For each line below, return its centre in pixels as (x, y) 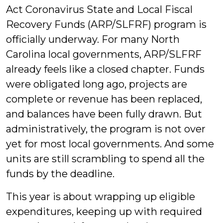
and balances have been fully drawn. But (104, 114)
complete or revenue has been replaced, (104, 99)
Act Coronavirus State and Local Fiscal (99, 9)
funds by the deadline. (60, 174)
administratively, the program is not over (106, 129)
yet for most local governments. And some (110, 144)
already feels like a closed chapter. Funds (105, 69)
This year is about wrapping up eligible (101, 197)
